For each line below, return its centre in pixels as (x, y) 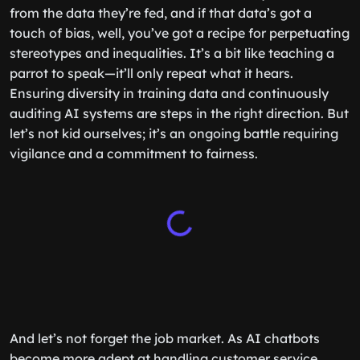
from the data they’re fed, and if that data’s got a (161, 13)
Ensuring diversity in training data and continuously (169, 93)
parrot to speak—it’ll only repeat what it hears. (151, 73)
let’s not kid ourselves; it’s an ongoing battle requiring (174, 133)
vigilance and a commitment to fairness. (134, 153)
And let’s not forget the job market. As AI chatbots (165, 338)
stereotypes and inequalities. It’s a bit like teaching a (172, 53)
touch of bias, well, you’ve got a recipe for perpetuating (180, 33)
